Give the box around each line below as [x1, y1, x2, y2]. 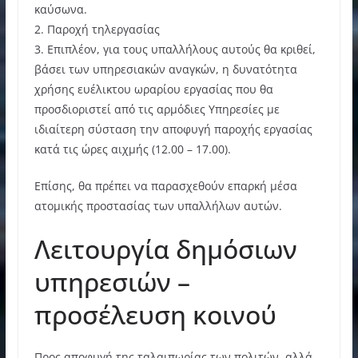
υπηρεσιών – [34, 264, 190, 299]
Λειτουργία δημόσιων [34, 231, 297, 266]
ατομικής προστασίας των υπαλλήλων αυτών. [34, 197, 282, 213]
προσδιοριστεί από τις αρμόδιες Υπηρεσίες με [34, 101, 280, 117]
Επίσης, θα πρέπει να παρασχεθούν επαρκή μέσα [34, 177, 297, 193]
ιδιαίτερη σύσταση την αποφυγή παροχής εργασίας [34, 121, 312, 137]
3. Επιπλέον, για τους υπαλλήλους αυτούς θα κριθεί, [34, 41, 316, 57]
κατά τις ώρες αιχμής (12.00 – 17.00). [34, 141, 231, 157]
